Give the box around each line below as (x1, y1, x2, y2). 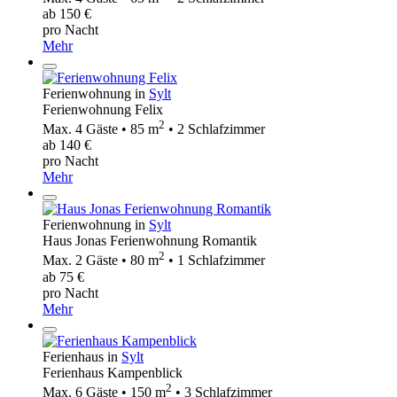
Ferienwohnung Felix (43, 101, 163, 117)
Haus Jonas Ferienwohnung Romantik (43, 233, 257, 249)
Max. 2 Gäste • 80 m (43, 253, 159, 269)
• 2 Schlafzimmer (165, 121, 265, 137)
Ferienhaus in (43, 348, 121, 364)
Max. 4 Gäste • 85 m (43, 121, 159, 137)
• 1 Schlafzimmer (165, 253, 265, 269)
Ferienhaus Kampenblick (43, 364, 183, 380)
